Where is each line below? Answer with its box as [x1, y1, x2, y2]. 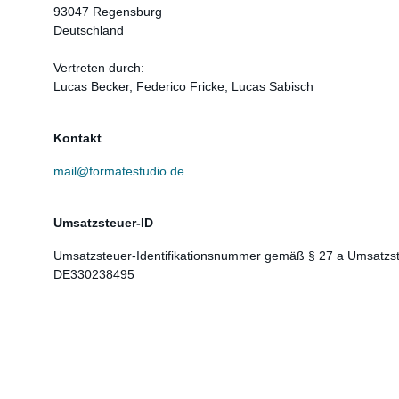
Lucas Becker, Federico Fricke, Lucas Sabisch [53, 79, 313, 94]
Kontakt [53, 131, 102, 145]
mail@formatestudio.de [53, 164, 184, 178]
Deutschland [53, 23, 124, 37]
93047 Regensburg [53, 4, 162, 19]
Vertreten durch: [53, 61, 144, 75]
